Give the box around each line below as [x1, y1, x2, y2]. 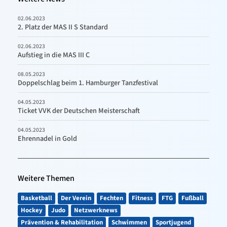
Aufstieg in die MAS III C [18, 50, 90, 60]
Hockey [21, 206, 43, 215]
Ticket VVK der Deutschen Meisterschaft [18, 105, 140, 116]
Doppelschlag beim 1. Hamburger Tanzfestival [18, 78, 158, 88]
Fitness [132, 194, 153, 203]
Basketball [21, 194, 52, 203]
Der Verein [61, 194, 91, 203]
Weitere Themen [18, 173, 74, 184]
